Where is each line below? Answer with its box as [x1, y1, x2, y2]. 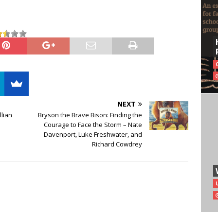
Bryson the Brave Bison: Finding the [38, 110, 143, 119]
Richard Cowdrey [92, 139, 143, 148]
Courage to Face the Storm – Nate [44, 120, 143, 129]
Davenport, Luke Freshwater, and [44, 129, 143, 139]
